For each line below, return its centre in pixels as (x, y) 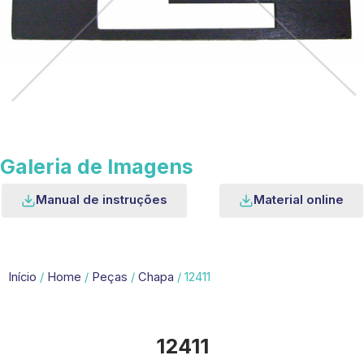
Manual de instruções (101, 200)
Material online (298, 200)
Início (22, 277)
